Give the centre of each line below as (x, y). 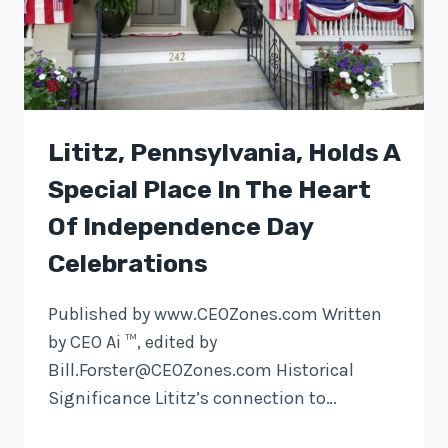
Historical (313, 369)
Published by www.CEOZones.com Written (215, 313)
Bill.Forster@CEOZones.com (160, 369)
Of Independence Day (180, 226)
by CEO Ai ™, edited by (132, 341)
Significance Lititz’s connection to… (192, 397)
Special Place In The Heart (209, 189)
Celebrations (128, 263)
